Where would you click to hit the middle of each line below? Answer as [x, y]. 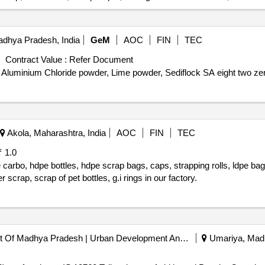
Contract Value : [36, 59]
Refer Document [100, 59]
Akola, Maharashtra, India [55, 133]
